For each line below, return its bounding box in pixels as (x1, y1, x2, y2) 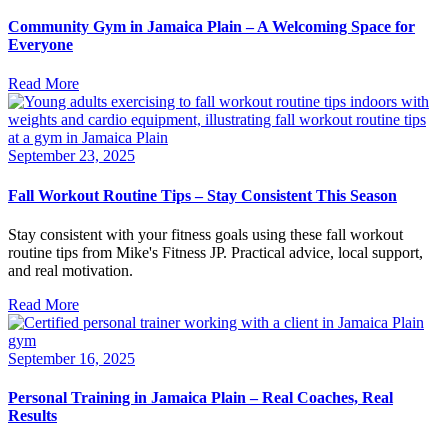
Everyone (8, 36, 73, 54)
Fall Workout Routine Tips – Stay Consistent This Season (8, 186, 397, 204)
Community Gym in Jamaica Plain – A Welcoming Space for (8, 18, 415, 36)
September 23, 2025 (8, 147, 135, 165)
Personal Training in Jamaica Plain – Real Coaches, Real (8, 389, 393, 407)
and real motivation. (8, 262, 133, 279)
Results (8, 407, 57, 425)
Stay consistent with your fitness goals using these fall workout (8, 226, 403, 243)
